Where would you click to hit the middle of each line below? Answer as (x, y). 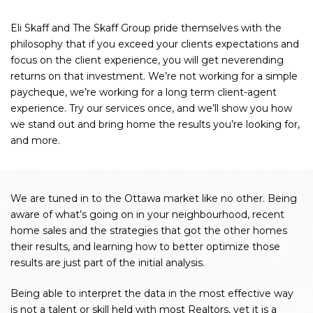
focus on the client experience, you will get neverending (147, 60)
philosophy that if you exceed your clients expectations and (155, 44)
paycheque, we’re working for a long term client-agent (144, 92)
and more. (35, 140)
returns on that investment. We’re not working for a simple (154, 76)
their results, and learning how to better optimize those (145, 247)
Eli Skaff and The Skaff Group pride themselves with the (146, 28)
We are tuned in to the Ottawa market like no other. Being (154, 198)
